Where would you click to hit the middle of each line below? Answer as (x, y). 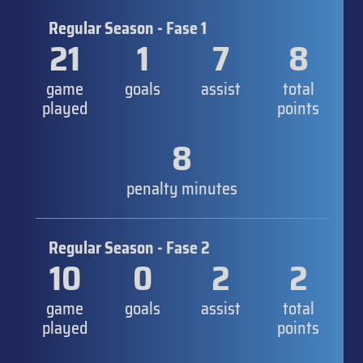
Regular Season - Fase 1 (128, 28)
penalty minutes (181, 188)
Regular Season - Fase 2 (129, 248)
